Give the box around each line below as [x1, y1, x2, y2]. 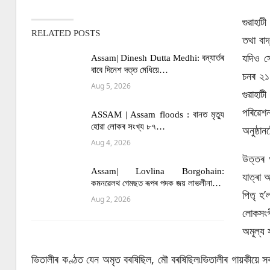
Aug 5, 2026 [91, 81, 131, 91]
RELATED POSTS [31, 28, 100, 38]
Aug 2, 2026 [91, 194, 131, 204]
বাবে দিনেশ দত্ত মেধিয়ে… [91, 65, 168, 75]
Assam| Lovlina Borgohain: [91, 166, 224, 176]
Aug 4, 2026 [91, 137, 131, 148]
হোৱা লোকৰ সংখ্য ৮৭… [91, 122, 165, 131]
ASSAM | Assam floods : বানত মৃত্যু [91, 110, 224, 119]
